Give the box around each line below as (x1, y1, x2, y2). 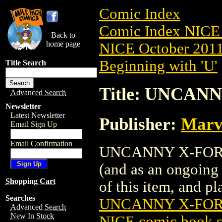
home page (46, 40, 80, 48)
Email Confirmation (10, 139, 72, 148)
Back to (51, 31, 75, 39)
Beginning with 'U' (99, 57, 218, 74)
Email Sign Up (10, 120, 57, 128)
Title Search (5, 58, 46, 67)
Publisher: (99, 114, 181, 133)
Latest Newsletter (10, 111, 65, 119)
